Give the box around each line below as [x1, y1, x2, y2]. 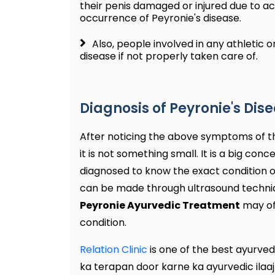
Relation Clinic [80, 242, 147, 257]
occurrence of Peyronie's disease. [80, 11, 241, 26]
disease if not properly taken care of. [80, 49, 258, 64]
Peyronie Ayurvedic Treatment [80, 198, 240, 213]
